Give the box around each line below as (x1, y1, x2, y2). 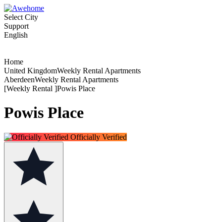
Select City (4, 13, 38, 21)
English (4, 31, 28, 39)
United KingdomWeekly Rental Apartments (4, 66, 141, 75)
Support (4, 22, 29, 30)
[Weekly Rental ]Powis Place (4, 84, 95, 93)
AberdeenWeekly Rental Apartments (4, 75, 118, 84)
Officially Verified (68, 132, 127, 141)
